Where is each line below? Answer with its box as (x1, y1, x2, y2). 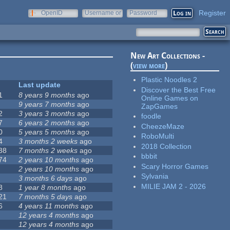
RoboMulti (141, 132, 175, 141)
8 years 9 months (18, 91, 75, 100)
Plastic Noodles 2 (141, 75, 198, 84)
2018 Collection (141, 142, 192, 150)
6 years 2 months (18, 119, 75, 127)
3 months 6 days (18, 174, 73, 183)
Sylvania (141, 172, 169, 181)
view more (133, 61, 165, 71)
